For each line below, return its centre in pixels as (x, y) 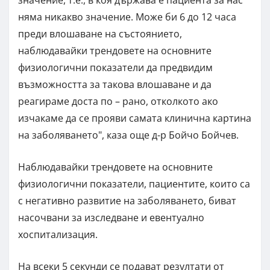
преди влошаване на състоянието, (100, 33)
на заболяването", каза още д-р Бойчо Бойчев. (128, 135)
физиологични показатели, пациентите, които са (134, 184)
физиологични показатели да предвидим (115, 67)
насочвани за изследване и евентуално (111, 217)
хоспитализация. (59, 234)
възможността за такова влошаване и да (115, 84)
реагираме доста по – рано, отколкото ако (118, 101)
